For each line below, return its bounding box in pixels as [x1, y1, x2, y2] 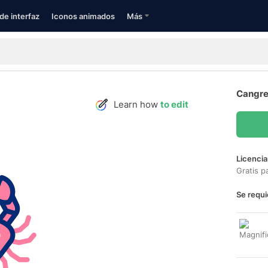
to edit [160, 99, 188, 110]
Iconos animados [51, 11, 115, 21]
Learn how [114, 99, 160, 110]
